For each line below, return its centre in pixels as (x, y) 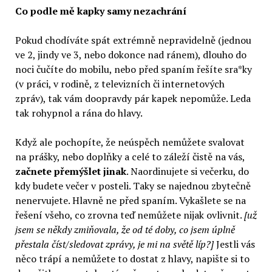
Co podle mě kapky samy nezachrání (100, 11)
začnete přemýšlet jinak (70, 171)
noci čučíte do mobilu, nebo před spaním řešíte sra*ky (133, 69)
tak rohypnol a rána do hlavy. (79, 113)
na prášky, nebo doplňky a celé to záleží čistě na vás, (130, 156)
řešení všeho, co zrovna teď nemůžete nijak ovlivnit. (129, 215)
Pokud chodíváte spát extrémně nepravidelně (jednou (133, 40)
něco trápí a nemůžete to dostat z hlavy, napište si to (132, 258)
